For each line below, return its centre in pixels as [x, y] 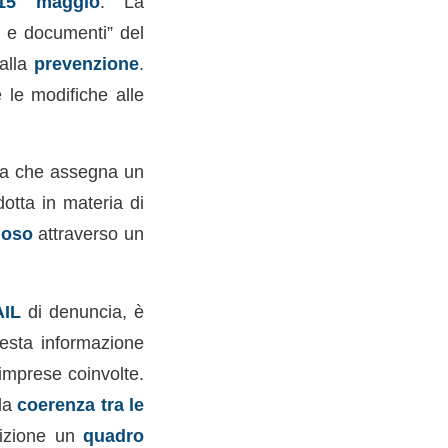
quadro [113, 435]
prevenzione [87, 63]
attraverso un [88, 234]
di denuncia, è [82, 311]
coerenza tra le [80, 404]
